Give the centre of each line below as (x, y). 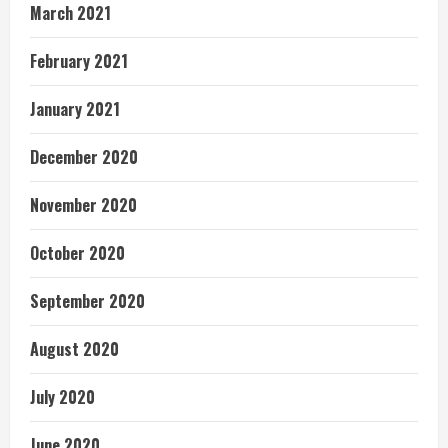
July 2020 (62, 397)
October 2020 (77, 253)
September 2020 (87, 301)
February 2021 (79, 61)
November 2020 (83, 205)
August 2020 (74, 349)
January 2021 (75, 109)
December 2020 (84, 157)
